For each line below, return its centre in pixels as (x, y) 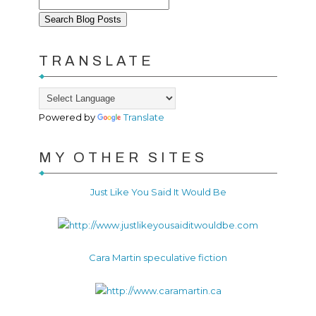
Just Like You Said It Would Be (158, 192)
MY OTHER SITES (123, 157)
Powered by (68, 117)
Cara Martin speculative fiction (158, 258)
